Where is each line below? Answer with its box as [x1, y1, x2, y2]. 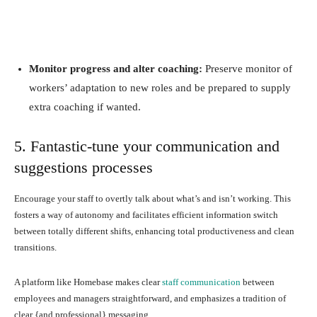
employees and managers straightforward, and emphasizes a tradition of [14, 292, 286, 304]
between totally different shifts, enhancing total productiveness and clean [14, 225, 294, 236]
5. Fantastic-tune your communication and [14, 137, 279, 155]
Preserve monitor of [202, 62, 292, 74]
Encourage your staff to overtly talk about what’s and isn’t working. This [14, 192, 291, 204]
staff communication [162, 276, 241, 287]
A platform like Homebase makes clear [14, 276, 162, 287]
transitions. [14, 241, 57, 253]
